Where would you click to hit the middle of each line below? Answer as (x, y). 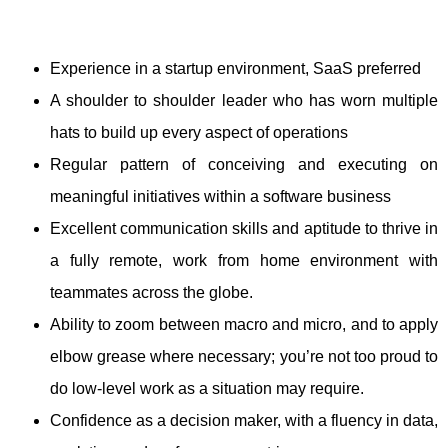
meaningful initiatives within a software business (220, 196)
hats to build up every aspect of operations (199, 132)
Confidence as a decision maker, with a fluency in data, (244, 420)
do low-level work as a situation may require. (209, 388)
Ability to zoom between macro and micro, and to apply (244, 324)
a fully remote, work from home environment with (244, 260)
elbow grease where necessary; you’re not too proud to (244, 356)
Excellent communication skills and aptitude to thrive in (244, 228)
